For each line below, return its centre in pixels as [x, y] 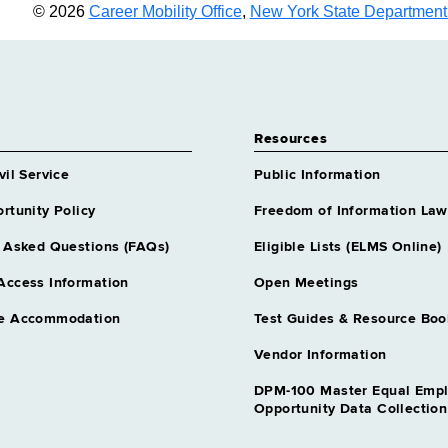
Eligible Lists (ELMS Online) [347, 247]
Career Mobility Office [165, 11]
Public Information [317, 175]
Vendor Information [320, 355]
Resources [290, 139]
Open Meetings [306, 283]
